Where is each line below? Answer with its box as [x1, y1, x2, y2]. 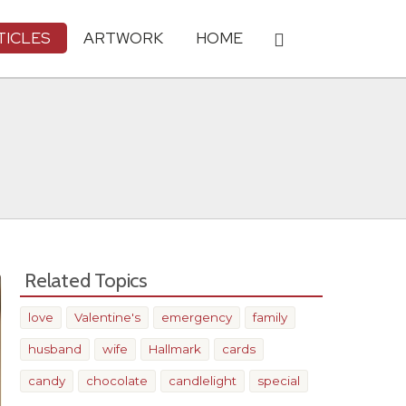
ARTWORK [83, 27, 163, 48]
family [253, 310, 287, 324]
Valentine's [74, 310, 140, 324]
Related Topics [24, 267, 148, 293]
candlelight [169, 373, 237, 388]
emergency [161, 310, 232, 324]
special [257, 373, 300, 388]
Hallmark [149, 342, 201, 356]
